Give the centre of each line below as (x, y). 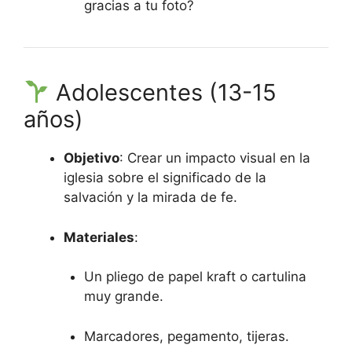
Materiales (99, 237)
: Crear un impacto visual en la (215, 158)
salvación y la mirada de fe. (150, 198)
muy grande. (123, 297)
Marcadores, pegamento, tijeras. (186, 336)
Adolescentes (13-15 (163, 93)
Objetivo (92, 158)
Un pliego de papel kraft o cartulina (195, 277)
